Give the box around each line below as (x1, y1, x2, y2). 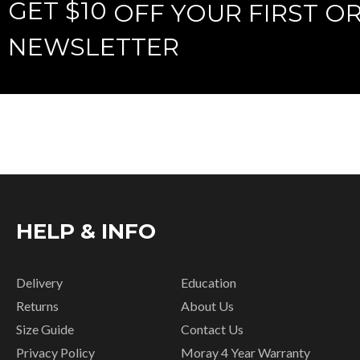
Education (181, 275, 237, 290)
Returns (16, 298, 59, 313)
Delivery (16, 275, 63, 290)
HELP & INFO (16, 219, 156, 244)
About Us (181, 298, 235, 313)
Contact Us (181, 321, 244, 337)
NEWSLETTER (8, 31, 179, 62)
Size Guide (16, 321, 74, 337)
